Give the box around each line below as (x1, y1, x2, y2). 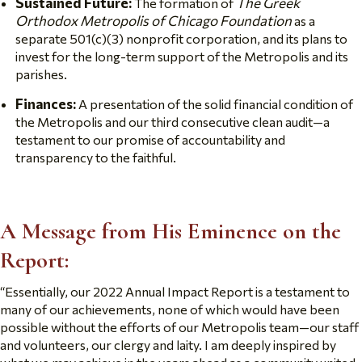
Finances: (15, 95, 78, 112)
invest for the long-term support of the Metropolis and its (15, 48, 348, 64)
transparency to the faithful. (15, 149, 176, 165)
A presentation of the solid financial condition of (78, 96, 353, 112)
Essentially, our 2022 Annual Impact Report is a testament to (5, 284, 350, 299)
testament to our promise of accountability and (15, 132, 285, 147)
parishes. (15, 66, 67, 82)
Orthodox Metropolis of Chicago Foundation (15, 12, 292, 29)
